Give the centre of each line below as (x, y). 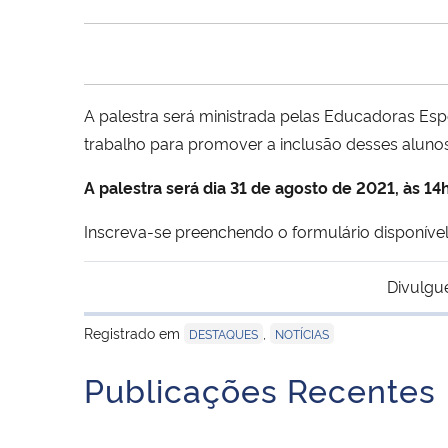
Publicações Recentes (260, 388)
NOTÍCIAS (302, 333)
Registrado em (134, 332)
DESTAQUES (223, 333)
